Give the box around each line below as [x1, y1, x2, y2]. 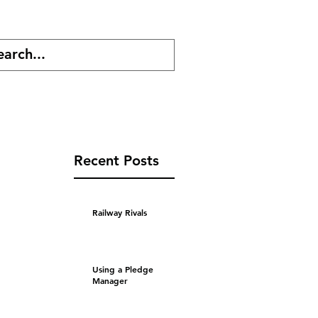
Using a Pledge [92, 263, 153, 275]
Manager [92, 275, 128, 287]
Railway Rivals [92, 207, 147, 219]
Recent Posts [74, 152, 159, 170]
